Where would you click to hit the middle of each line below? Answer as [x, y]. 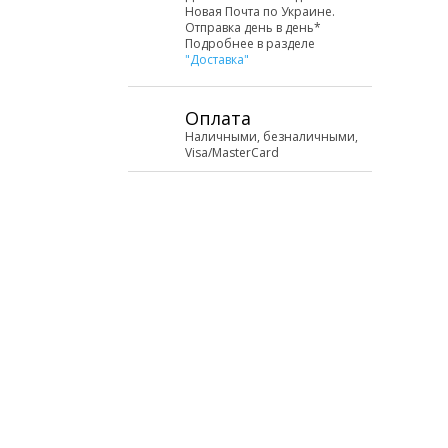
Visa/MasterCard [232, 152]
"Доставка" [217, 59]
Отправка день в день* [253, 27]
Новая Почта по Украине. [260, 11]
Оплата [218, 118]
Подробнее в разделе [250, 43]
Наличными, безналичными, [271, 136]
